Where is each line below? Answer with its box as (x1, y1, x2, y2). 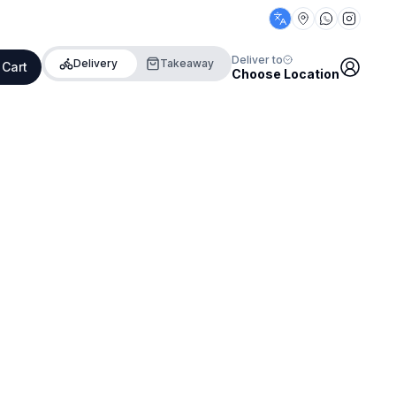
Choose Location (232, 65, 339, 81)
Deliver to (232, 52, 283, 66)
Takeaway (160, 56, 214, 70)
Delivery (73, 56, 118, 70)
